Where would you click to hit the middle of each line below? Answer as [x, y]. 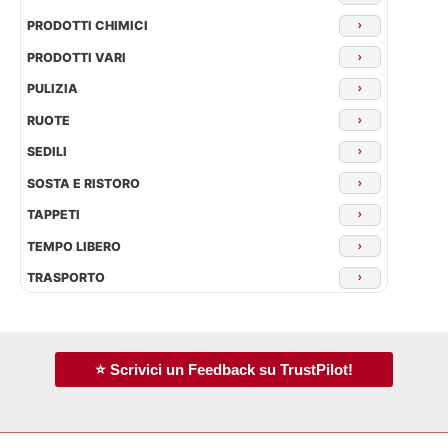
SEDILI [47, 152]
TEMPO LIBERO [74, 246]
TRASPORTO [66, 278]
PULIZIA [52, 89]
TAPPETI [53, 215]
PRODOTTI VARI [76, 57]
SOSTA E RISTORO [83, 183]
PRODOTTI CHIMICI [87, 26]
